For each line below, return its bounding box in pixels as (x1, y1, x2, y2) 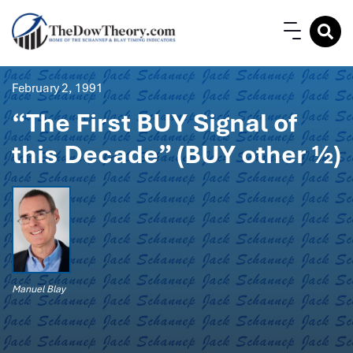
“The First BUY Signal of (12, 106, 297, 139)
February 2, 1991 (12, 80, 103, 96)
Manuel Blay (12, 282, 65, 295)
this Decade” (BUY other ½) (12, 138, 341, 171)
